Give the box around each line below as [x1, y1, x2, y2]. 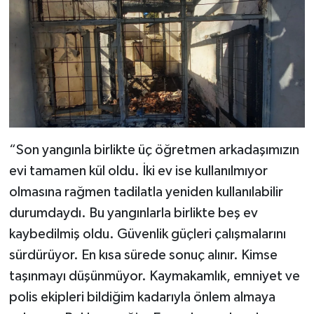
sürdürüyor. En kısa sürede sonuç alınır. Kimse [8, 247, 278, 262]
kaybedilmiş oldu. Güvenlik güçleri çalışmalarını [8, 226, 286, 241]
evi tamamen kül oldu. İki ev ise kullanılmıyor [8, 163, 268, 178]
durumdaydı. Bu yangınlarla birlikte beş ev [8, 205, 258, 220]
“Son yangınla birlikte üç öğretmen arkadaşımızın [8, 142, 299, 157]
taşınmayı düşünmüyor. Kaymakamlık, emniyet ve [8, 268, 300, 283]
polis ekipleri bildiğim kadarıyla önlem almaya [8, 289, 275, 304]
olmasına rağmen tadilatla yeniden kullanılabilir [8, 184, 283, 199]
